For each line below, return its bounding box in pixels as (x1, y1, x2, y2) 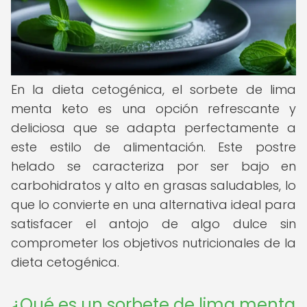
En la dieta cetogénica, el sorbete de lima (11, 81, 296, 98)
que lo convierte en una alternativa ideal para (11, 196, 296, 213)
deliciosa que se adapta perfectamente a (11, 119, 296, 136)
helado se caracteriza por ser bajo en (11, 158, 296, 175)
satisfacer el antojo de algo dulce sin (11, 215, 296, 232)
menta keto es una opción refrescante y (11, 100, 296, 117)
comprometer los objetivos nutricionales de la (11, 234, 296, 251)
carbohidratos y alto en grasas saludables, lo (11, 177, 296, 194)
